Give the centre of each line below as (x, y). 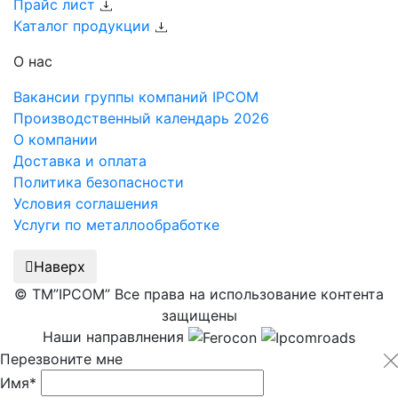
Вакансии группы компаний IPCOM (136, 96)
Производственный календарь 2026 (141, 118)
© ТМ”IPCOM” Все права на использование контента (199, 294)
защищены (199, 315)
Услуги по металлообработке (116, 224)
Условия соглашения (86, 203)
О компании (56, 139)
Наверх (60, 266)
